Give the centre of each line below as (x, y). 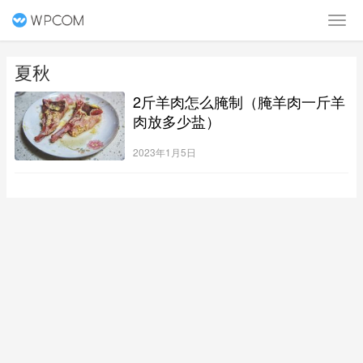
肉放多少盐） (176, 121)
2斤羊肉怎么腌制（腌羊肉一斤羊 (239, 101)
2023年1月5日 (164, 152)
